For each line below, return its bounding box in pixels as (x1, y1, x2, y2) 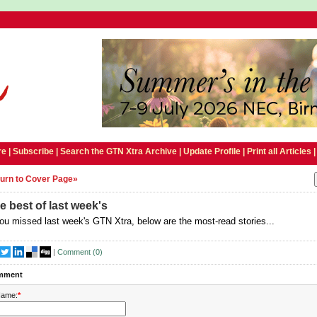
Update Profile (183, 146, 241, 156)
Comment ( (57, 247, 96, 256)
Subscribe (12, 146, 54, 156)
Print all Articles (246, 146, 311, 156)
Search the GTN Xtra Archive (59, 146, 177, 156)
